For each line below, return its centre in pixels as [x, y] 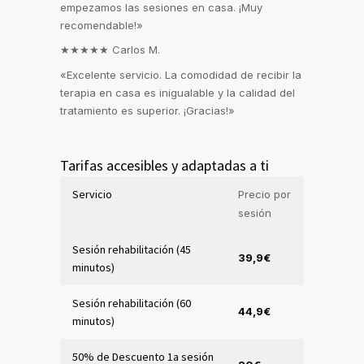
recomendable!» [102, 26]
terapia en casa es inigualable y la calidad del [178, 93]
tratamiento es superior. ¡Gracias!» [147, 111]
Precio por [264, 195]
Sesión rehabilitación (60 [132, 303]
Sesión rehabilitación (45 [132, 250]
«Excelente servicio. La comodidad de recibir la [181, 75]
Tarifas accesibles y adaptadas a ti [165, 166]
